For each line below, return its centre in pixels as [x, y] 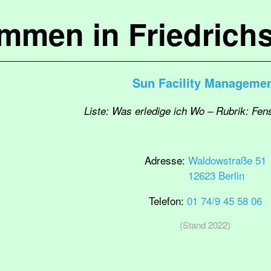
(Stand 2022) [205, 225]
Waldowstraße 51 [227, 160]
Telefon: [168, 201]
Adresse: [166, 160]
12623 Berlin [216, 175]
